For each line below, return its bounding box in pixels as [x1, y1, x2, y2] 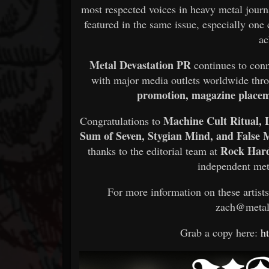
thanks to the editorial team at [88, 143, 221, 158]
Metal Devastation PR [89, 56, 192, 73]
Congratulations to [80, 113, 164, 128]
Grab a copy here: [180, 225, 261, 240]
